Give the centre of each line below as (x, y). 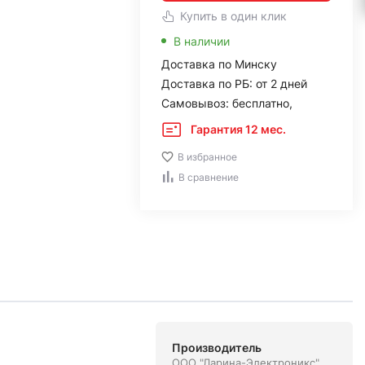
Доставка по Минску (219, 64)
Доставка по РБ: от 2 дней (234, 84)
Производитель (216, 347)
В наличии (201, 41)
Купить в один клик (233, 16)
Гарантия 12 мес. (238, 129)
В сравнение (208, 177)
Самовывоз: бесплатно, (226, 103)
